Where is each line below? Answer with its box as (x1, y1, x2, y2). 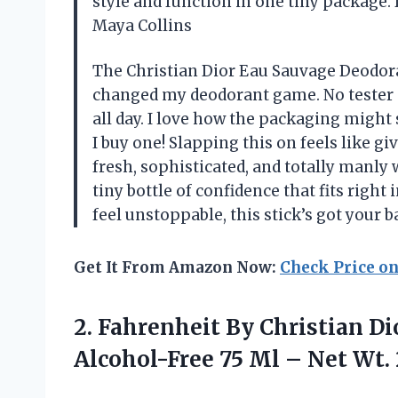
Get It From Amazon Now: (74, 258, 280, 278)
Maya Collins (92, 16, 192, 36)
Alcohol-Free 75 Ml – (74, 346, 307, 374)
